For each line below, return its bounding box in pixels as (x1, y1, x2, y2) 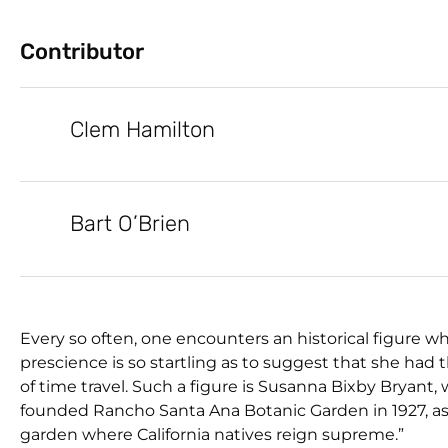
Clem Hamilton (70, 115, 215, 143)
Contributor (20, 37, 144, 65)
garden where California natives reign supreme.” (20, 424, 404, 444)
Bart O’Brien (70, 209, 190, 237)
